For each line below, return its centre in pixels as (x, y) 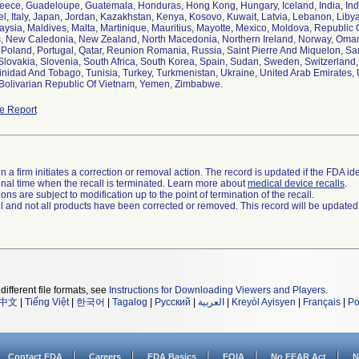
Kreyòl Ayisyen (264, 302)
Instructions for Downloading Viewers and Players (217, 290)
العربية (211, 302)
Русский (173, 302)
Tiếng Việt (47, 302)
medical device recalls (296, 184)
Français (322, 302)
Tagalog (130, 302)
